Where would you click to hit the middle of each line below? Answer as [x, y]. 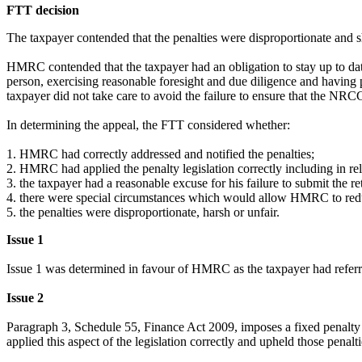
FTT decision [43, 10]
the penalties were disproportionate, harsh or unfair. [151, 212]
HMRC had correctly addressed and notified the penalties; [167, 154]
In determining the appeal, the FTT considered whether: [148, 124]
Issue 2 [25, 297]
